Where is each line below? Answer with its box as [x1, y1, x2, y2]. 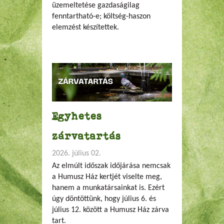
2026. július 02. [52, 149, 101, 157]
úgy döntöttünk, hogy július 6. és [52, 194, 156, 203]
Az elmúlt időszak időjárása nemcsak [52, 161, 170, 170]
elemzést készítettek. [52, 23, 121, 31]
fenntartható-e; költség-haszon [52, 12, 150, 20]
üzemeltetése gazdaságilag [52, 1, 139, 9]
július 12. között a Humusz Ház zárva [52, 205, 169, 214]
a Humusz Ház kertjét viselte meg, [52, 172, 162, 181]
